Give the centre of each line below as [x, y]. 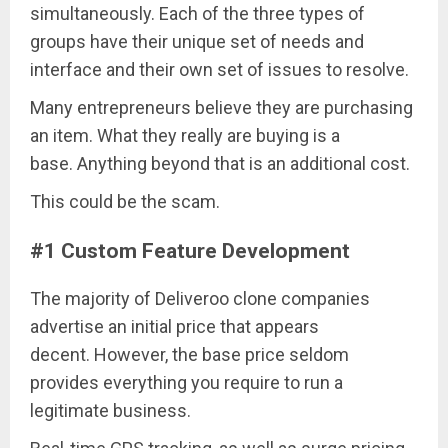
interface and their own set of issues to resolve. [219, 70]
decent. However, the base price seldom [189, 355]
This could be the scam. [125, 202]
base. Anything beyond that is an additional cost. [220, 164]
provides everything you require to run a [186, 383]
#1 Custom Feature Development [190, 251]
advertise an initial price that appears [174, 327]
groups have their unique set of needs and [197, 42]
